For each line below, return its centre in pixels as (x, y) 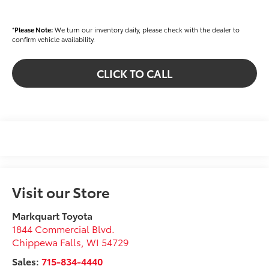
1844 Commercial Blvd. (64, 228)
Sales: (27, 261)
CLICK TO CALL (134, 73)
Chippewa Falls (47, 241)
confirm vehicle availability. (54, 39)
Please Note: (34, 29)
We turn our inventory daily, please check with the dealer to (147, 29)
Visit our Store (61, 191)
